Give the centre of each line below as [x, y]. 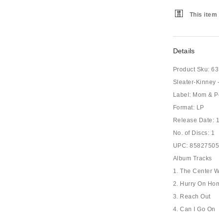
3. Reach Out [192, 197]
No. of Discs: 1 [194, 133]
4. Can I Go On [194, 209]
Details [184, 51]
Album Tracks [192, 158]
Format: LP [188, 108]
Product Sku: [191, 69]
